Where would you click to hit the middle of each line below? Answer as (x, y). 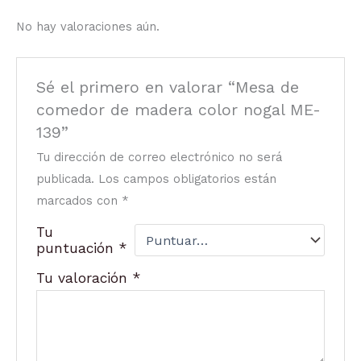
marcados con (79, 201)
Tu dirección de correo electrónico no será (160, 158)
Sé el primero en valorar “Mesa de (168, 88)
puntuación (78, 249)
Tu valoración (85, 278)
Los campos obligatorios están (188, 179)
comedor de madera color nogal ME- (179, 110)
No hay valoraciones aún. (88, 27)
